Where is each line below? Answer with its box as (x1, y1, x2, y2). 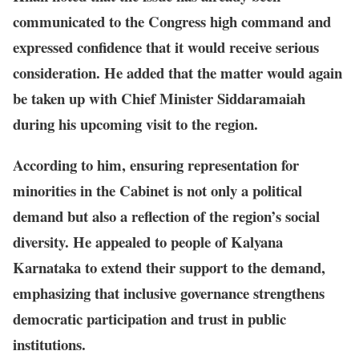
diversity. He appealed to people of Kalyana (13, 230, 283, 252)
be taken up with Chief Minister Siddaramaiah (13, 87, 305, 109)
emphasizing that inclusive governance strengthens (13, 281, 325, 304)
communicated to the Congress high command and (13, 10, 331, 32)
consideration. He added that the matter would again (13, 61, 342, 83)
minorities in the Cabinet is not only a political (13, 179, 302, 201)
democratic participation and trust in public (13, 307, 286, 329)
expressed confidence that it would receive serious (13, 35, 319, 58)
